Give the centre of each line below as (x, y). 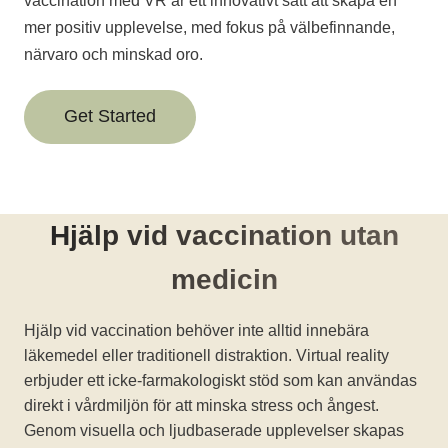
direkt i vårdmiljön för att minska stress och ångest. (201, 405)
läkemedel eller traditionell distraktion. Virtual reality (206, 355)
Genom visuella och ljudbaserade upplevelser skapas (214, 430)
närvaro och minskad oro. (113, 54)
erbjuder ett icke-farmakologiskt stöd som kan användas (220, 380)
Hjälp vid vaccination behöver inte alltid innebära (196, 330)
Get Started (110, 116)
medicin (224, 279)
